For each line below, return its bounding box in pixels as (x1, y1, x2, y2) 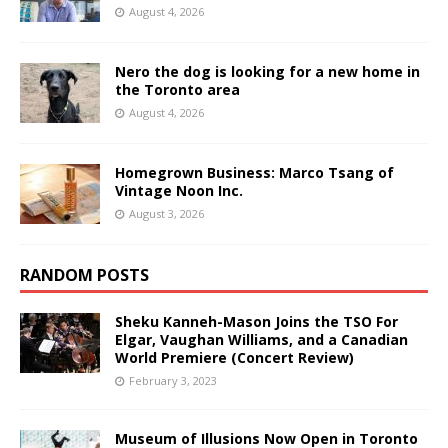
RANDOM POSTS (20, 264, 149, 287)
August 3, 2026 (129, 206, 204, 222)
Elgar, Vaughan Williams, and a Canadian (115, 330, 408, 350)
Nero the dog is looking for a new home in (115, 62, 420, 82)
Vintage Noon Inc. (115, 181, 243, 201)
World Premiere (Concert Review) (115, 348, 354, 368)
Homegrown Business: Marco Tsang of (115, 163, 394, 183)
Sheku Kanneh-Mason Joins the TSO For (115, 312, 398, 332)
